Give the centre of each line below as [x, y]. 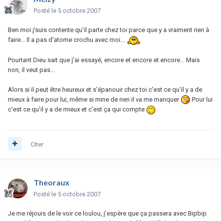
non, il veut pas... [31, 70]
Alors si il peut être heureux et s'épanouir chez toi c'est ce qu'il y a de [105, 89]
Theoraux [52, 182]
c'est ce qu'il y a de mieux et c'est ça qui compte [77, 110]
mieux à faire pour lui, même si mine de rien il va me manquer [94, 99]
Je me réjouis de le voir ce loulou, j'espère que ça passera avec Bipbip [107, 213]
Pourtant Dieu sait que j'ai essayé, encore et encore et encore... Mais [104, 60]
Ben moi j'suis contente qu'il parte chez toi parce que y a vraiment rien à [109, 30]
